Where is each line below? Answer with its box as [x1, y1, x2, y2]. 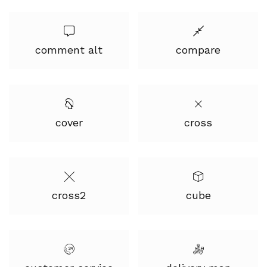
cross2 [52, 189, 86, 201]
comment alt [35, 44, 103, 56]
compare [176, 44, 221, 56]
